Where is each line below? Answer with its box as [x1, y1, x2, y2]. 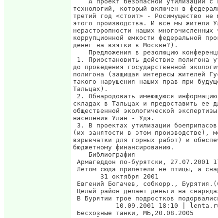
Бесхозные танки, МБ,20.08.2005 [73, 209, 194, 217]
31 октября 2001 [73, 173, 159, 180]
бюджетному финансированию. [73, 144, 174, 151]
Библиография [73, 151, 135, 158]
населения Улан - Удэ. [73, 114, 155, 122]
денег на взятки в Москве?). [73, 41, 178, 49]
